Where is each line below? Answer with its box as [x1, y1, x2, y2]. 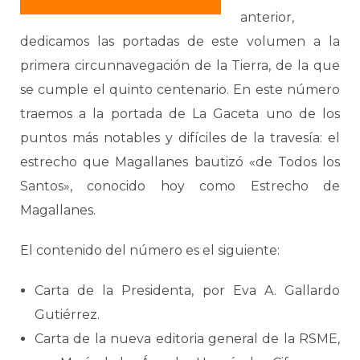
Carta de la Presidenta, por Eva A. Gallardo [35, 283, 340, 298]
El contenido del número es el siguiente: [20, 243, 280, 258]
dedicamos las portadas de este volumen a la [20, 34, 340, 49]
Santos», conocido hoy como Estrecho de [20, 178, 340, 194]
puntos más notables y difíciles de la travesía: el [20, 130, 340, 145]
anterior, [240, 10, 294, 25]
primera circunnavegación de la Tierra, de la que [20, 58, 340, 73]
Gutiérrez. [35, 307, 100, 322]
